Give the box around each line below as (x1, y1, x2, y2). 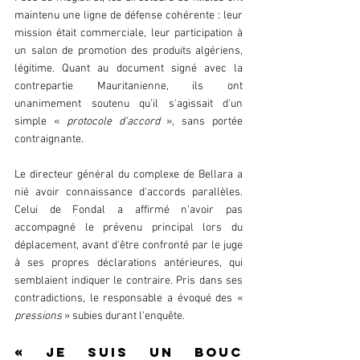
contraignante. (14, 133, 88, 147)
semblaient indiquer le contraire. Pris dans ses (14, 274, 243, 288)
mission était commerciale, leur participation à (14, 27, 243, 41)
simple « (14, 115, 67, 129)
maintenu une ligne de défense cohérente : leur (14, 9, 243, 23)
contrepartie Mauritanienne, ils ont (14, 80, 243, 94)
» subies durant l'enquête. (62, 309, 190, 324)
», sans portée (159, 115, 243, 129)
